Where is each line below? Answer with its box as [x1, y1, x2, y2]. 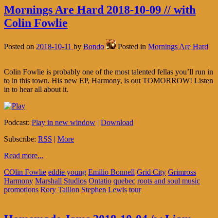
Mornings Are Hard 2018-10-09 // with [4, 3, 196, 17]
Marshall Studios [35, 177, 87, 185]
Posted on [4, 42, 36, 51]
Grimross [168, 168, 196, 177]
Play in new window [32, 118, 95, 127]
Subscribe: [4, 135, 38, 144]
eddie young [48, 168, 86, 177]
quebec [113, 177, 135, 185]
